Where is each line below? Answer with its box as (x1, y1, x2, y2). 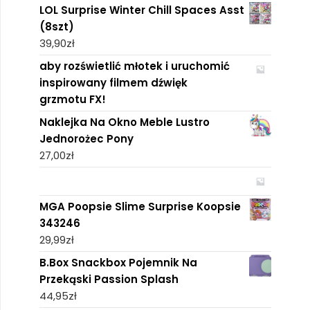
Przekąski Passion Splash (39, 271, 179, 286)
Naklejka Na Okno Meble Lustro (39, 114, 210, 129)
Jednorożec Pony (39, 131, 134, 146)
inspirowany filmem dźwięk (39, 75, 188, 90)
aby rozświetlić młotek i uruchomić (39, 58, 230, 73)
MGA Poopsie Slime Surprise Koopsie (39, 199, 241, 214)
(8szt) (39, 19, 74, 34)
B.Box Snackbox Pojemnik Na (39, 255, 197, 270)
